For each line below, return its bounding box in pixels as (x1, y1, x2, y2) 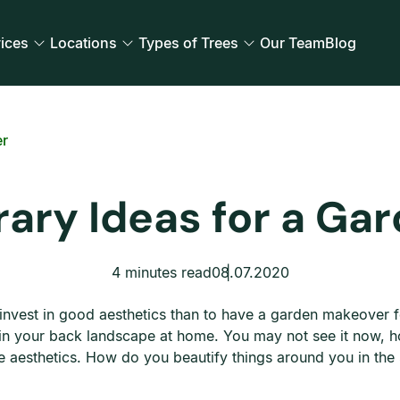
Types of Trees (138, 34, 238, 52)
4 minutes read (111, 263, 212, 281)
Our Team (260, 34, 325, 52)
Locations (50, 34, 117, 52)
